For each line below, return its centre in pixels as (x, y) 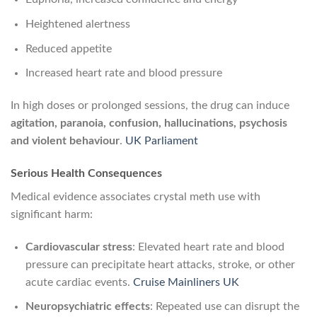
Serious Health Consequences (86, 173)
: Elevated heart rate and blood (208, 247)
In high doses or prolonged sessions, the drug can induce (150, 105)
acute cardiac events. (79, 282)
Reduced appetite (68, 48)
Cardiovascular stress (79, 247)
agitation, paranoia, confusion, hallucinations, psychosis (149, 123)
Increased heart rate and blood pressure (123, 73)
